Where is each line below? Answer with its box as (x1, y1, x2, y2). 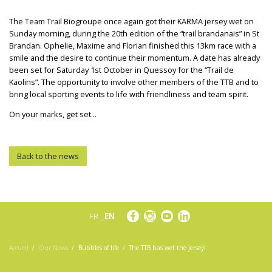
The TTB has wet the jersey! (129, 243, 206, 253)
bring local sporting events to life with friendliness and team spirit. (9, 89, 248, 100)
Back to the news (16, 151, 79, 162)
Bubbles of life (78, 243, 119, 253)
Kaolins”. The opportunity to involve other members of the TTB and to (9, 76, 259, 88)
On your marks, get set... (9, 108, 97, 120)
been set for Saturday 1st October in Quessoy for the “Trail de (9, 64, 234, 76)
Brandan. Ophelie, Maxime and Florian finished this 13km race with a (9, 40, 256, 52)
